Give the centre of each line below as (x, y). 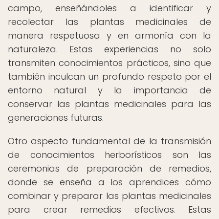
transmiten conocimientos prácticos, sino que (109, 63)
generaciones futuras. (56, 118)
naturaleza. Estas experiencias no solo (109, 49)
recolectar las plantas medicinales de (109, 22)
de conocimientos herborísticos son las (109, 155)
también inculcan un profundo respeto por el (109, 77)
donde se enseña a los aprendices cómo (109, 182)
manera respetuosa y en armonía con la (109, 35)
